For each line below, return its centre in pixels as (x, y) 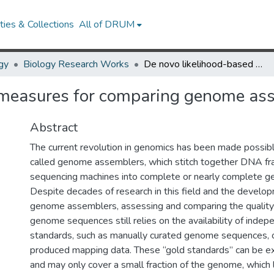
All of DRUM (107, 24)
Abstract (54, 128)
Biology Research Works (76, 64)
